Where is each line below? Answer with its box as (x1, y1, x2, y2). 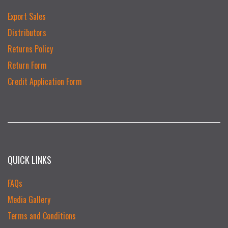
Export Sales (8, 10, 46, 22)
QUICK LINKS (8, 153, 51, 166)
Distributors (8, 26, 46, 39)
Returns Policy (8, 42, 53, 55)
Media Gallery (8, 193, 50, 206)
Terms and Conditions (8, 209, 76, 222)
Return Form (8, 59, 47, 71)
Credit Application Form (8, 75, 82, 88)
